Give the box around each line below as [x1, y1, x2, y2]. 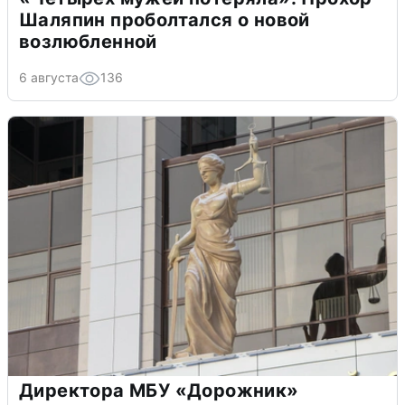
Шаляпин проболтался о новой [19, 9, 310, 32]
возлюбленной [19, 31, 157, 53]
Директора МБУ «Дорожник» [19, 380, 299, 402]
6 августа [19, 70, 79, 86]
